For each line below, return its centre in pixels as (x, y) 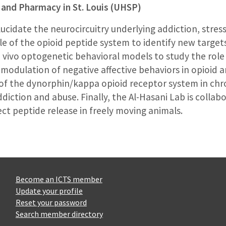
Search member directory (59, 214)
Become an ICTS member (59, 179)
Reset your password (51, 202)
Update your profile (49, 190)
